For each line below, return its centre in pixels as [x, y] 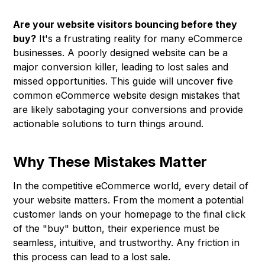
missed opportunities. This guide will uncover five [123, 81]
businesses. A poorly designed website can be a [121, 53]
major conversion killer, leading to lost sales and [121, 67]
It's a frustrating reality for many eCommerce [140, 39]
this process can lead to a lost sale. [92, 257]
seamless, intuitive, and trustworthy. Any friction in [127, 243]
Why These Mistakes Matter [110, 162]
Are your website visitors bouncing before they [125, 25]
